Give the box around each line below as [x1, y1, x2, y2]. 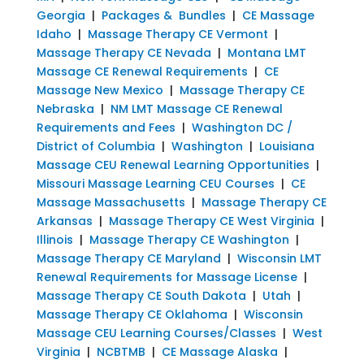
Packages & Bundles [101, 6, 226, 24]
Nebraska [36, 100, 94, 117]
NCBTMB [96, 343, 145, 360]
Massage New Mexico [36, 81, 163, 98]
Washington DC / [191, 119, 292, 136]
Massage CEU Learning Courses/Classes [36, 324, 279, 341]
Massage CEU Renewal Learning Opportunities [36, 156, 310, 173]
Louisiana [255, 137, 314, 154]
